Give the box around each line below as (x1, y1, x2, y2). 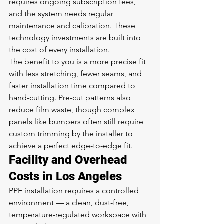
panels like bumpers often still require (9, 117, 145, 126)
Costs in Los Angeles (9, 169, 122, 183)
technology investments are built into (9, 33, 143, 42)
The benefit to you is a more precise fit (9, 57, 148, 66)
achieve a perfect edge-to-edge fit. (9, 141, 133, 150)
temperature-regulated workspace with (9, 210, 148, 219)
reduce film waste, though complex (9, 105, 137, 114)
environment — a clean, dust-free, (9, 198, 131, 207)
